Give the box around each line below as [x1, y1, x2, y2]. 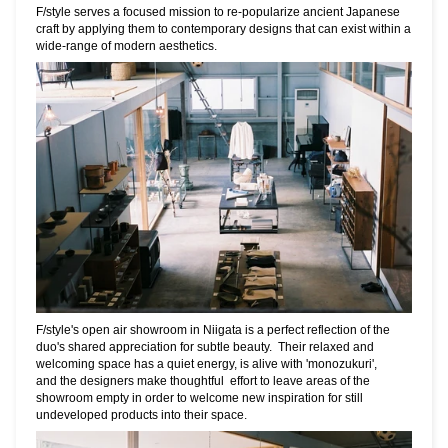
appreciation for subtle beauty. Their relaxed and [109, 340, 374, 354]
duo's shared [36, 340, 109, 354]
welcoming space [36, 357, 134, 371]
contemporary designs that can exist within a [171, 21, 411, 35]
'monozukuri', [306, 357, 377, 371]
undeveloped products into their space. [36, 408, 247, 422]
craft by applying [36, 21, 125, 35]
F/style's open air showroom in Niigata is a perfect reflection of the [36, 323, 390, 337]
